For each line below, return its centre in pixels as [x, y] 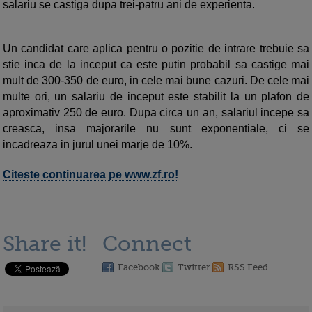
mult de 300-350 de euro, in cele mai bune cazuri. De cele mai [156, 80]
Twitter [194, 267]
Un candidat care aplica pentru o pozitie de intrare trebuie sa [156, 48]
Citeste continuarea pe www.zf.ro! [91, 174]
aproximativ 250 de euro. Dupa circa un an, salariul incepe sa [156, 112]
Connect [147, 244]
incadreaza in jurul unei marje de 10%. [97, 145]
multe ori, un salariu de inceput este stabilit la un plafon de [156, 96]
